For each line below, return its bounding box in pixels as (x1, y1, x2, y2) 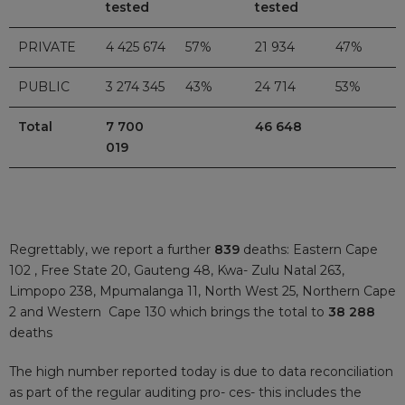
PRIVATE (18, 38, 76, 55)
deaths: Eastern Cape (243, 241, 378, 259)
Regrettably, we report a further (9, 241, 214, 259)
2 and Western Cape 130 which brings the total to (9, 304, 328, 321)
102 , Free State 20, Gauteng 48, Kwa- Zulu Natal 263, (9, 262, 344, 279)
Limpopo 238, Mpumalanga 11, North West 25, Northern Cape (9, 283, 396, 300)
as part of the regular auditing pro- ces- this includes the (9, 384, 362, 401)
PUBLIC (18, 78, 70, 95)
